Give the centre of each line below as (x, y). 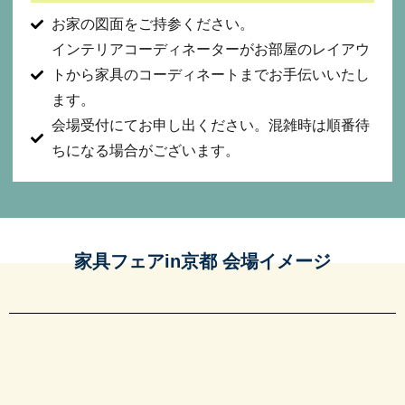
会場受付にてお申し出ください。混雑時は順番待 (210, 125)
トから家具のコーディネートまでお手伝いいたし (210, 74)
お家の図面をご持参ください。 (152, 24)
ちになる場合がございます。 (145, 150)
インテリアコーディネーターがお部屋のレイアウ (210, 49)
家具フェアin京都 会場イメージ (202, 261)
